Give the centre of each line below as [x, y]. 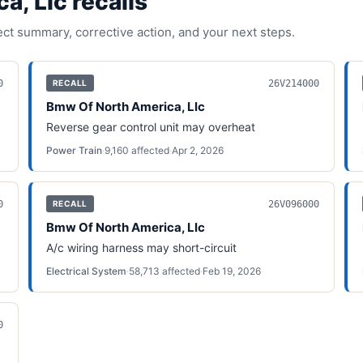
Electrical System [86, 271]
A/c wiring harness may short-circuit [141, 248]
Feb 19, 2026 [231, 271]
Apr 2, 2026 [197, 150]
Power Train [74, 150]
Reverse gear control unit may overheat [150, 127]
